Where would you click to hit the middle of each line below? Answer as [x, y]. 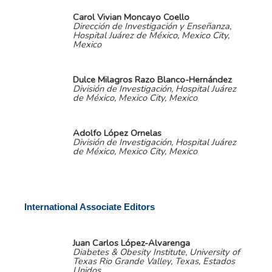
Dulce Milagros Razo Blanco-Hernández [152, 79]
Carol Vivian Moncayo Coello [131, 17]
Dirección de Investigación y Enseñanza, [152, 26]
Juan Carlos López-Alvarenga [131, 243]
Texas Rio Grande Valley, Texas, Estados [154, 261]
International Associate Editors [90, 207]
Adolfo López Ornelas [117, 133]
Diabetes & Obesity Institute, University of [156, 252]
